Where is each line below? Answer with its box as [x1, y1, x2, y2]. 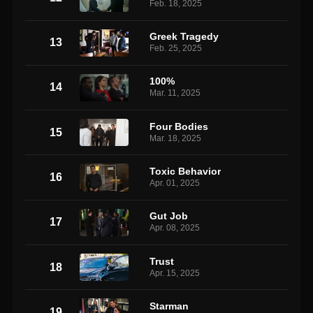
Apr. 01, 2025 [150, 178, 201, 189]
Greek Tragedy [150, 31, 219, 43]
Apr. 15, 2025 [150, 268, 201, 278]
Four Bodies [150, 120, 209, 132]
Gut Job [150, 210, 189, 222]
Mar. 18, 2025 [150, 133, 202, 143]
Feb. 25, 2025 [150, 43, 203, 54]
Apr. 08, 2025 [150, 223, 201, 233]
